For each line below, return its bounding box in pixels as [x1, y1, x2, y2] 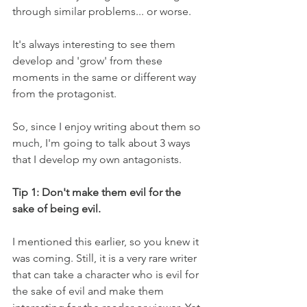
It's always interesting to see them [12, 38, 178, 51]
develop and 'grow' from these [12, 54, 165, 67]
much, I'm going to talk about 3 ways [12, 136, 193, 149]
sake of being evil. [12, 202, 101, 215]
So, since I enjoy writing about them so [12, 120, 204, 133]
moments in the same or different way [12, 71, 199, 84]
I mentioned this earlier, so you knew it [12, 235, 201, 248]
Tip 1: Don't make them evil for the [12, 186, 184, 199]
